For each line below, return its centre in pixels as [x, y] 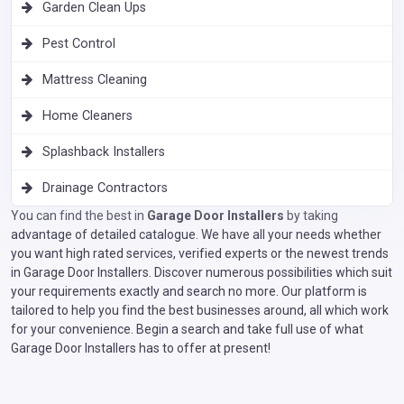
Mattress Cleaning [95, 79]
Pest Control [79, 43]
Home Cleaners [87, 115]
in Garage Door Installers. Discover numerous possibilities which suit [202, 272]
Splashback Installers [104, 151]
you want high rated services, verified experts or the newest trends [200, 253]
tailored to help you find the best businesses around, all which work [200, 310]
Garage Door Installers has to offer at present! [141, 348]
